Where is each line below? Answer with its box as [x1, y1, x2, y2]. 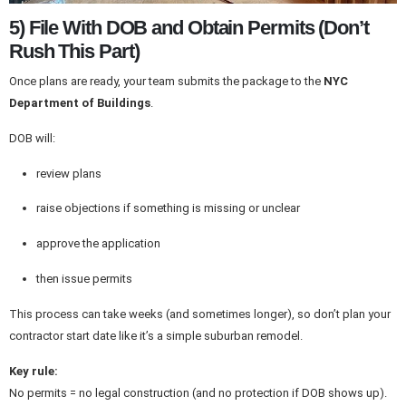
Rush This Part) [9, 40, 140, 63]
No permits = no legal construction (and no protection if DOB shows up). [9, 385, 387, 400]
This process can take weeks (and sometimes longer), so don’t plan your [9, 306, 391, 321]
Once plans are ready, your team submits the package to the [9, 73, 324, 88]
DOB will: [9, 130, 55, 145]
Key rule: [9, 363, 58, 378]
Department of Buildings [9, 95, 150, 110]
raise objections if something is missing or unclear [35, 201, 300, 216]
